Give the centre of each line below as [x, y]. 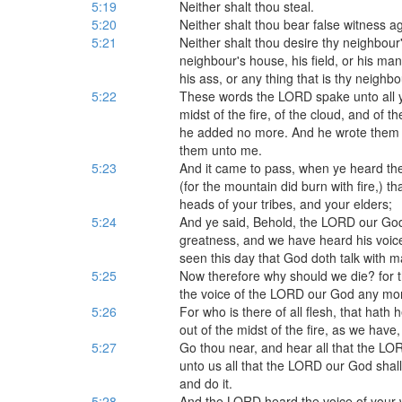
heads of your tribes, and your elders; [285, 204]
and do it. [205, 383]
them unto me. [220, 150]
